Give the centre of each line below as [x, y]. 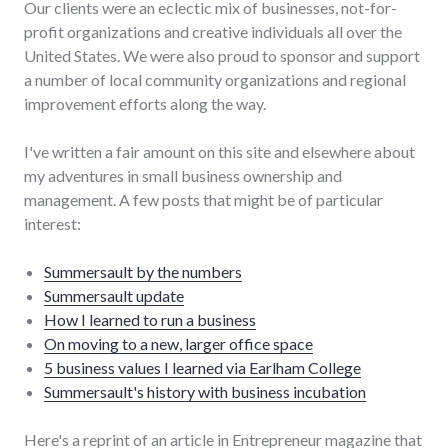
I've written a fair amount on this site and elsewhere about [219, 151]
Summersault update [114, 295]
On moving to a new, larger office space [178, 343]
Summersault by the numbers [143, 271]
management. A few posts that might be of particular [203, 199]
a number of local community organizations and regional [215, 79]
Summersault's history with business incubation [205, 391]
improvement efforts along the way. [145, 103]
